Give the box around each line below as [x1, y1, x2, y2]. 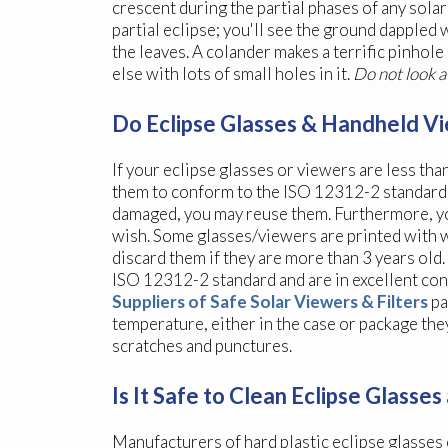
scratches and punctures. [112, 335, 292, 357]
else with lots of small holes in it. [112, 63, 353, 85]
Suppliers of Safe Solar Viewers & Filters [112, 291, 428, 313]
